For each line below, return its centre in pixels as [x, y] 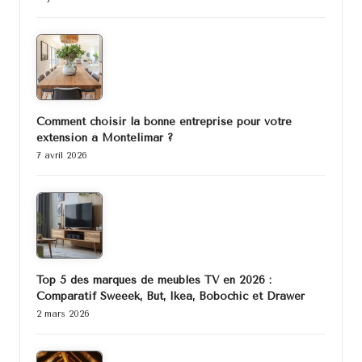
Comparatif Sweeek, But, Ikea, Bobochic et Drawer [170, 296]
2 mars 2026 [63, 314]
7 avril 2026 [62, 156]
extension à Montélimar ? [105, 138]
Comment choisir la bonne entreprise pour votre [164, 122]
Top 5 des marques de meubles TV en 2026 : [154, 280]
